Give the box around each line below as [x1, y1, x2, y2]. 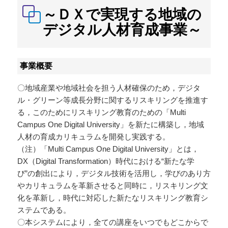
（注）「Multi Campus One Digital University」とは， [17, 145, 199, 154]
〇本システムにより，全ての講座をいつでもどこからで [17, 218, 208, 227]
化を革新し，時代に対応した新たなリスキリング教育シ [17, 193, 208, 203]
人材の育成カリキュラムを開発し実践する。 [17, 132, 170, 141]
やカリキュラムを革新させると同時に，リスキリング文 [17, 181, 208, 190]
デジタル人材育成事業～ [42, 22, 202, 38]
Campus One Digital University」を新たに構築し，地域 [17, 120, 204, 129]
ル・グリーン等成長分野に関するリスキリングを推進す [17, 96, 208, 105]
